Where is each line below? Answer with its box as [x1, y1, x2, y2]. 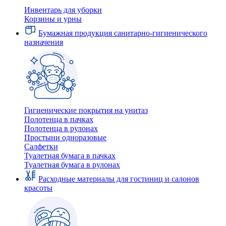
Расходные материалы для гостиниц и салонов [38, 175, 199, 183]
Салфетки [24, 142, 58, 151]
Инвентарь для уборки [24, 6, 102, 14]
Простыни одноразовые [24, 133, 106, 142]
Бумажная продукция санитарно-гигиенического [38, 29, 207, 37]
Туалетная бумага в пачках [24, 151, 116, 160]
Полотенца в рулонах [24, 124, 98, 133]
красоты [24, 184, 52, 192]
